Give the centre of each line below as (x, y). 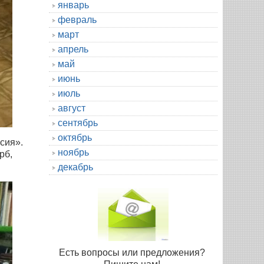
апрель (73, 49)
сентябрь (78, 123)
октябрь (75, 137)
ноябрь (73, 152)
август (72, 108)
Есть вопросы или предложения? (133, 252)
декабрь (75, 167)
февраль (77, 19)
